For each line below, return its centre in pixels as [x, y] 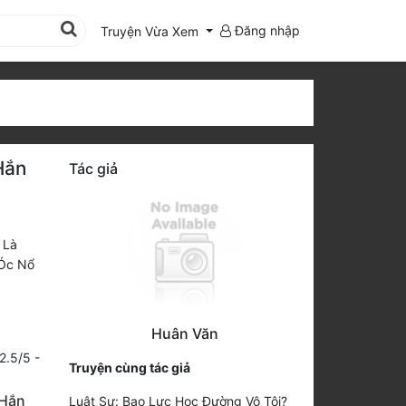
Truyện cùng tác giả [130, 367]
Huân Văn [184, 333]
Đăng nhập [266, 30]
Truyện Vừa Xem [150, 31]
